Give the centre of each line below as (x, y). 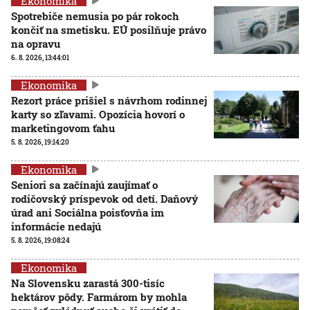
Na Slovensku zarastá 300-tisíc (88, 283)
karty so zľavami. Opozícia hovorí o (98, 114)
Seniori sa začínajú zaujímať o (84, 184)
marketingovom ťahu (63, 128)
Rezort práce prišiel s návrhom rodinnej (109, 100)
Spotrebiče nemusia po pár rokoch (95, 16)
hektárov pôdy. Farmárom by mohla (99, 297)
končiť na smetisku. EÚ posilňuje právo (109, 29)
